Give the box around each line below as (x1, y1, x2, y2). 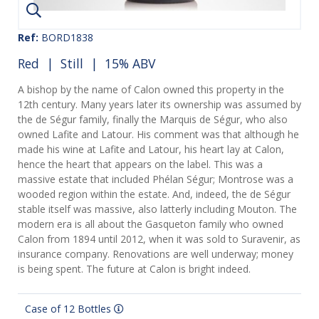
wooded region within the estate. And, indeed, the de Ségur (18, 187, 291, 202)
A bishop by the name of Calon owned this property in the (18, 83, 284, 97)
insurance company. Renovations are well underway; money (18, 247, 293, 261)
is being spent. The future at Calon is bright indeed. (18, 262, 251, 276)
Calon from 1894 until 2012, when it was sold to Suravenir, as (18, 232, 300, 246)
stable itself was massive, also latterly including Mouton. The (18, 202, 297, 216)
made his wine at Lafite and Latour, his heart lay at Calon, (18, 142, 284, 157)
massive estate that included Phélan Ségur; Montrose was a (18, 172, 293, 187)
